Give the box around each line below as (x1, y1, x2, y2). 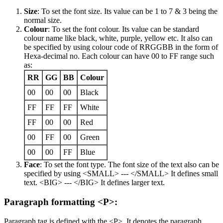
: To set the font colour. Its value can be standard (48, 25, 199, 34)
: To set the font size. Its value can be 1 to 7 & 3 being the (37, 7, 218, 16)
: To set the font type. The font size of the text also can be (40, 160, 219, 169)
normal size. (24, 16, 62, 25)
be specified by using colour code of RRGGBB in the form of (24, 43, 218, 52)
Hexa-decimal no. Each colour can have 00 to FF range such (24, 52, 214, 61)
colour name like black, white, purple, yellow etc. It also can (24, 34, 213, 43)
